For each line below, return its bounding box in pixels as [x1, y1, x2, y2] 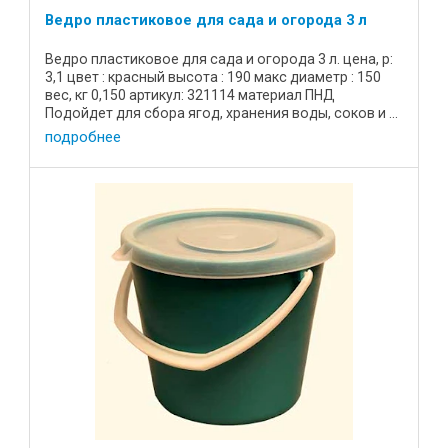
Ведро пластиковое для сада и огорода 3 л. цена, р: [45, 50, 393, 67]
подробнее [45, 128, 121, 147]
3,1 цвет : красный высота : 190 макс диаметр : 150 [45, 68, 381, 85]
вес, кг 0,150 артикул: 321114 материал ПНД [45, 86, 335, 103]
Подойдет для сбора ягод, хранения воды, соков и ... [45, 104, 398, 121]
